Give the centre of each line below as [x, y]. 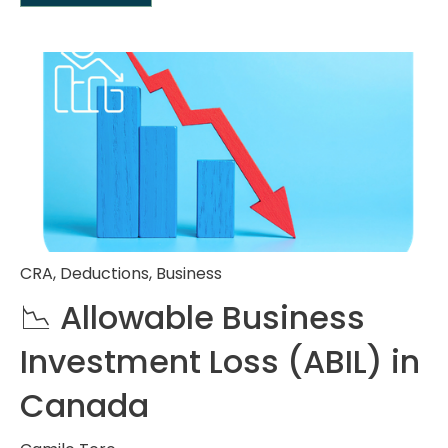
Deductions [104, 273]
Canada [84, 405]
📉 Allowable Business [192, 317]
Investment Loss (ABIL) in [220, 361]
